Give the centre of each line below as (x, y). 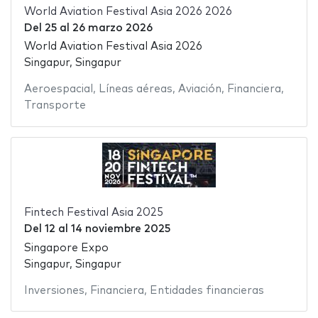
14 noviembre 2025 (120, 229)
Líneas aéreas (135, 89)
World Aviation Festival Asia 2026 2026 (128, 11)
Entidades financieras (207, 290)
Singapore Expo (66, 248)
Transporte (55, 106)
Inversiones (54, 290)
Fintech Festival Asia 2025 (93, 213)
